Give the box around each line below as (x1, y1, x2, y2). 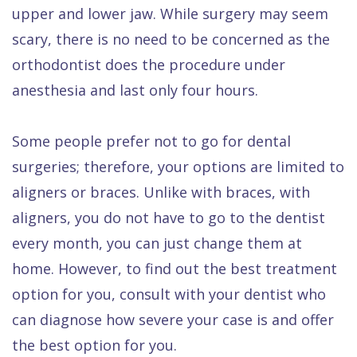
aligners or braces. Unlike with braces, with (12, 182, 310, 202)
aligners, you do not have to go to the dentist (12, 208, 325, 228)
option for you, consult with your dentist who (12, 284, 326, 304)
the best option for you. (12, 335, 177, 355)
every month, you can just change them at (12, 233, 302, 253)
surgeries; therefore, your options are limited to (12, 157, 344, 177)
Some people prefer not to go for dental (12, 131, 291, 151)
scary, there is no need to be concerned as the (12, 29, 330, 49)
